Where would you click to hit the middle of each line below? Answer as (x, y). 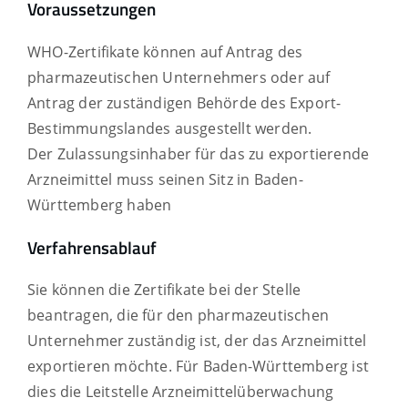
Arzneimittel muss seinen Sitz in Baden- (165, 180)
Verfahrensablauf (92, 247)
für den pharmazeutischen (236, 316)
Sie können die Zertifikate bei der (145, 290)
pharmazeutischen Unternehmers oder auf (179, 78)
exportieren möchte (98, 367)
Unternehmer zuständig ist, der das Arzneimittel (197, 341)
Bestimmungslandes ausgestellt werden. (170, 129)
